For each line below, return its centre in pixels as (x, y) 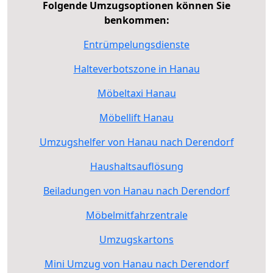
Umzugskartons (136, 239)
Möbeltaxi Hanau (136, 93)
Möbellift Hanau (136, 117)
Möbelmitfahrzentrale (136, 215)
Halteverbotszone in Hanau (136, 69)
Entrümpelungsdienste (136, 44)
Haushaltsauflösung (136, 166)
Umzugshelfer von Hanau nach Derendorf (136, 142)
